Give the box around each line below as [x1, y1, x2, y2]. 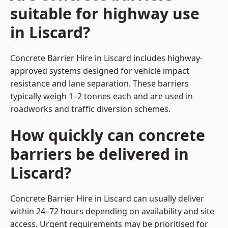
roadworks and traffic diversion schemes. [10, 103, 170, 115]
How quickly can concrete [10, 125, 205, 146]
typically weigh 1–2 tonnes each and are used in [10, 91, 193, 102]
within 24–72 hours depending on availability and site [10, 206, 214, 217]
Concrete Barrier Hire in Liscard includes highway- [10, 52, 203, 64]
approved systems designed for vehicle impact [10, 65, 189, 77]
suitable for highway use [10, 3, 199, 24]
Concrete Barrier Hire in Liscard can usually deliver [10, 193, 204, 205]
